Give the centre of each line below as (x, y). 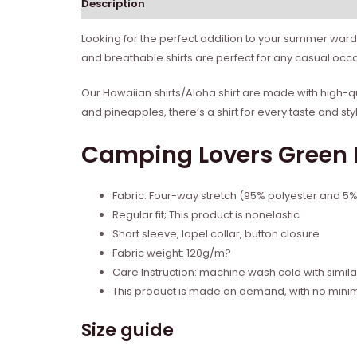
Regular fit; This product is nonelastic (206, 215)
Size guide (127, 330)
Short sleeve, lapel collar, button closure (216, 234)
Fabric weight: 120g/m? (172, 253)
